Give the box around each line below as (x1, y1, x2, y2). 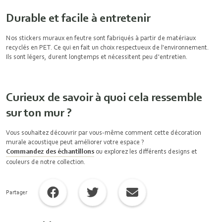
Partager (6, 189, 27, 196)
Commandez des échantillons (6, 147, 94, 155)
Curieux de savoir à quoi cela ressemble (6, 90, 202, 104)
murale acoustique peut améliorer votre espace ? (6, 138, 144, 146)
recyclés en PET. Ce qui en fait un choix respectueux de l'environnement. (6, 43, 209, 51)
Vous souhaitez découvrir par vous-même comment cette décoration (6, 128, 201, 136)
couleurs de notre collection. (6, 158, 87, 166)
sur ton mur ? (6, 105, 72, 119)
